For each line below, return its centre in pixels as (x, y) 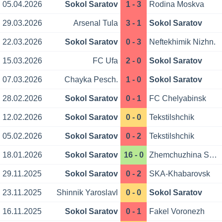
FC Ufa (105, 61)
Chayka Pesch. (91, 80)
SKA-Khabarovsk (180, 174)
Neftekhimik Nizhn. (183, 42)
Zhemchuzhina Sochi (213, 155)
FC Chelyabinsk (178, 99)
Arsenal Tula (95, 23)
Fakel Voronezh (177, 212)
